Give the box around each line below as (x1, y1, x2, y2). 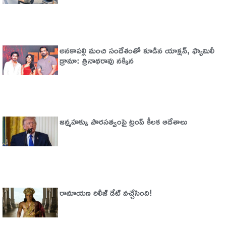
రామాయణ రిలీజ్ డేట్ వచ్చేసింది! (59, 184, 152, 201)
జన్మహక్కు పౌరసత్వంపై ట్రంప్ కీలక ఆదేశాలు (59, 113, 187, 130)
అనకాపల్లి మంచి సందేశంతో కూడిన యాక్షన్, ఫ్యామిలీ (59, 42, 214, 59)
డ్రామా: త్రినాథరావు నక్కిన (59, 52, 134, 69)
